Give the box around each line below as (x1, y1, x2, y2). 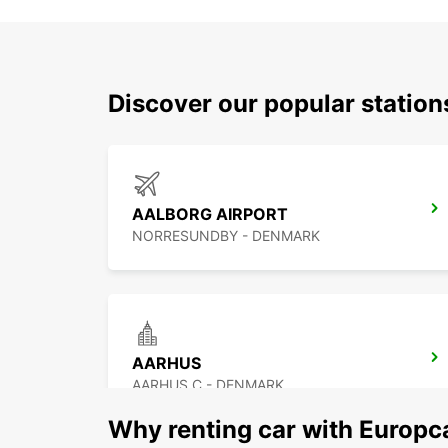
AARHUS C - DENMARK (132, 376, 284, 394)
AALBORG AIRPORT (132, 204, 288, 225)
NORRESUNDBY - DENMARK (132, 227, 320, 245)
